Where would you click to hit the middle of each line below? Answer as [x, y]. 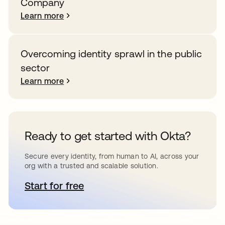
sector [35, 68]
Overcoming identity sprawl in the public [111, 53]
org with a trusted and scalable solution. [91, 166]
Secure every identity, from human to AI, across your [112, 156]
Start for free [54, 186]
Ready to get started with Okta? [108, 136]
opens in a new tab [97, 186]
